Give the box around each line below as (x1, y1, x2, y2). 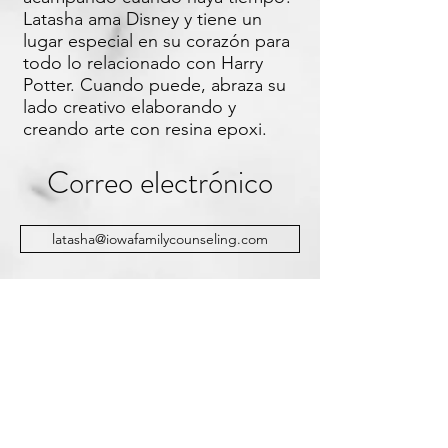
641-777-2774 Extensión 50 (78, 348, 242, 366)
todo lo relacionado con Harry (23, 52, 263, 74)
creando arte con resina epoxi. (23, 118, 267, 140)
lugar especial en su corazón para (23, 30, 290, 52)
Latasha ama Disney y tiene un (23, 8, 262, 30)
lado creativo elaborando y (23, 96, 236, 118)
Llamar (118, 277, 202, 323)
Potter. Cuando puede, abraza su (23, 74, 286, 96)
